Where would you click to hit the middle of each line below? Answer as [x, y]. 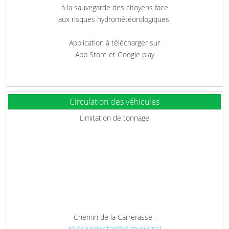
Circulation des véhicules [114, 101]
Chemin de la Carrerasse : [114, 217]
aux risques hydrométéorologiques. [114, 19]
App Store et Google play [114, 54]
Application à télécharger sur [114, 42]
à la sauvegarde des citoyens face [114, 7]
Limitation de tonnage [114, 118]
